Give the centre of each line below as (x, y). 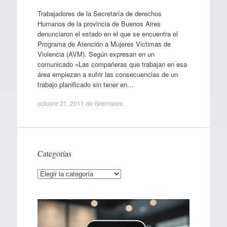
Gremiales (108, 103)
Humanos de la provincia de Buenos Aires (99, 23)
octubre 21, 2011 (61, 103)
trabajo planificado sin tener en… (85, 84)
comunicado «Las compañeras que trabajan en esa (112, 64)
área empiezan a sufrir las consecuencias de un (107, 74)
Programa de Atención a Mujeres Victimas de (104, 44)
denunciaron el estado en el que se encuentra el (107, 33)
